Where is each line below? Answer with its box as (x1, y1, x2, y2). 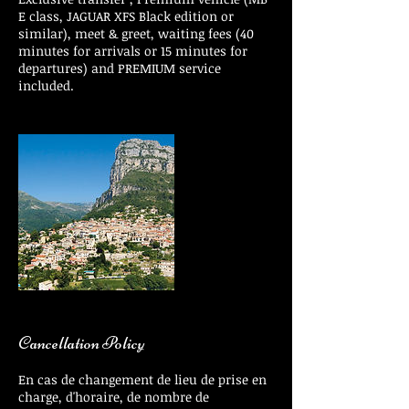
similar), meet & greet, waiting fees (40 (18, 25, 254, 42)
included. (18, 77, 74, 94)
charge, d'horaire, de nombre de (18, 388, 209, 405)
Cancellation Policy (18, 331, 145, 354)
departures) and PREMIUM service (18, 59, 221, 77)
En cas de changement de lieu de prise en (18, 371, 267, 388)
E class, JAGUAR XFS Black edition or (18, 7, 234, 25)
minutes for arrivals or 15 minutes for (18, 42, 247, 59)
